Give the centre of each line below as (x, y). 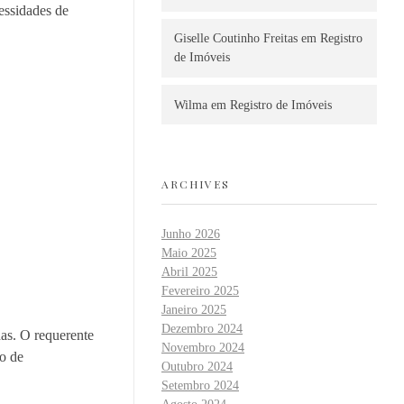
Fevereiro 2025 (200, 291)
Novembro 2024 (203, 348)
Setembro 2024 (200, 386)
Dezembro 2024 (202, 329)
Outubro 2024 (197, 367)
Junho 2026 (191, 234)
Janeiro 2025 (194, 310)
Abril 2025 (189, 272)
